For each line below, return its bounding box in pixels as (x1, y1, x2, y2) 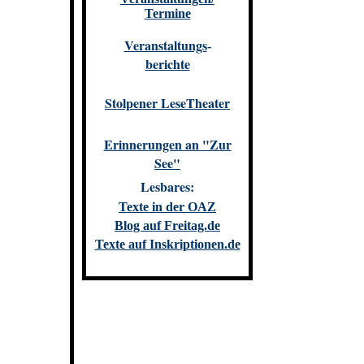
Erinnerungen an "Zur (103, 134, 232, 154)
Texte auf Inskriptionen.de (94, 237, 240, 252)
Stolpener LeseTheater (105, 93, 230, 112)
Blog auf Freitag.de (115, 219, 220, 233)
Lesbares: (141, 177, 194, 197)
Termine (144, 6, 191, 20)
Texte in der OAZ (119, 200, 216, 214)
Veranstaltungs (123, 35, 207, 54)
